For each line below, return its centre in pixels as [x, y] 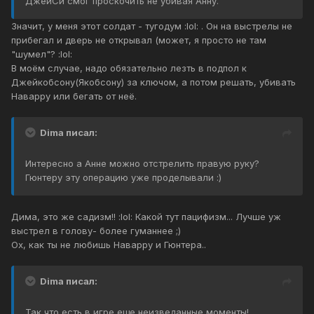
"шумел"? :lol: [42, 54]
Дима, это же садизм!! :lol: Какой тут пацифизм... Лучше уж [146, 217]
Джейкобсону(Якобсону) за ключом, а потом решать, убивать [153, 82]
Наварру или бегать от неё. [74, 96]
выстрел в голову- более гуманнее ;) [96, 231]
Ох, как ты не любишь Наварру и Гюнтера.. [109, 245]
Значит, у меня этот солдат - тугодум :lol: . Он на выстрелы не [152, 26]
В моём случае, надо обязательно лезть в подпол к [129, 68]
